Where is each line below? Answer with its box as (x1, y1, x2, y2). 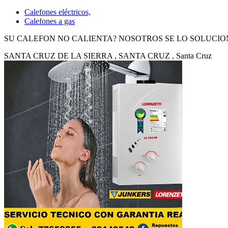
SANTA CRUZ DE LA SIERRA (4, 51, 112, 60)
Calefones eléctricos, (24, 7, 91, 16)
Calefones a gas (24, 16, 75, 25)
